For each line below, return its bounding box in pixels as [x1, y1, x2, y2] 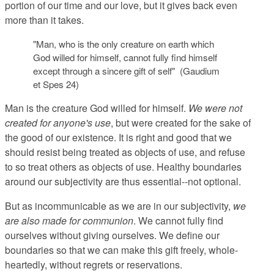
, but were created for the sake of [111, 116, 251, 130]
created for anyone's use [5, 116, 111, 130]
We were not [188, 101, 242, 116]
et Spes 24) [32, 78, 79, 91]
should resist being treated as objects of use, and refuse [5, 145, 245, 160]
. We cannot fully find [133, 213, 223, 228]
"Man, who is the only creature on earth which [32, 37, 214, 51]
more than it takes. [5, 13, 86, 28]
